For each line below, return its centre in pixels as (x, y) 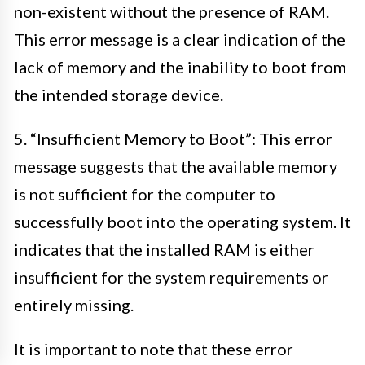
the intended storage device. (119, 94)
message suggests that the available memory (176, 166)
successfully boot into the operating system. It (182, 221)
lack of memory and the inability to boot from (180, 66)
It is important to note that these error (154, 348)
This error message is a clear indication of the (180, 39)
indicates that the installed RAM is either (164, 249)
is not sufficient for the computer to (145, 193)
